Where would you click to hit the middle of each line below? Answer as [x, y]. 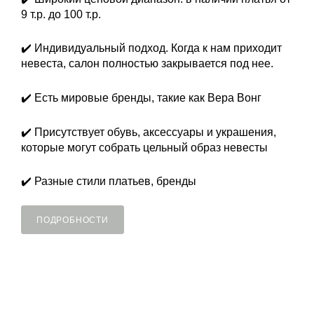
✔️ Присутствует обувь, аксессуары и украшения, [149, 132]
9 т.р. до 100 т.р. [61, 14]
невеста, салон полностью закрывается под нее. [147, 64]
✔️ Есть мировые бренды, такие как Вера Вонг [141, 97]
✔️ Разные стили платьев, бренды [109, 182]
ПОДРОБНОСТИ [73, 220]
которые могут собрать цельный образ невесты [144, 147]
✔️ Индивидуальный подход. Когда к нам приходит [151, 48]
